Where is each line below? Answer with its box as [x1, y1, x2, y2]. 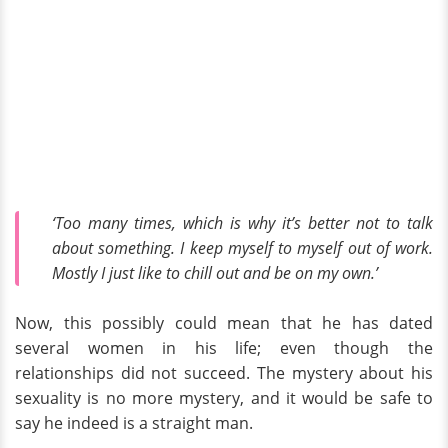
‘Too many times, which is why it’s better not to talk [52, 211, 433, 234]
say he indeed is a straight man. [15, 412, 253, 435]
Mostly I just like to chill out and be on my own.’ [52, 261, 378, 284]
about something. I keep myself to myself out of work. [52, 236, 433, 259]
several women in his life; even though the [15, 337, 433, 360]
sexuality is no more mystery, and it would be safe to [15, 387, 433, 410]
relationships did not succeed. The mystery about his [15, 362, 433, 385]
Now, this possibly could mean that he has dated [15, 312, 433, 335]
